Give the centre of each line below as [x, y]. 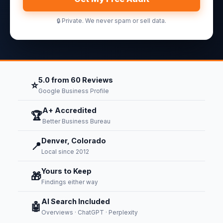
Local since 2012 [65, 152]
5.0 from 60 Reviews [76, 80]
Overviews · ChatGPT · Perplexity [90, 213]
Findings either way [70, 182]
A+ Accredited [69, 110]
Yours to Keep [66, 171]
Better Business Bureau [76, 121]
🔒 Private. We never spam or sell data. [111, 21]
